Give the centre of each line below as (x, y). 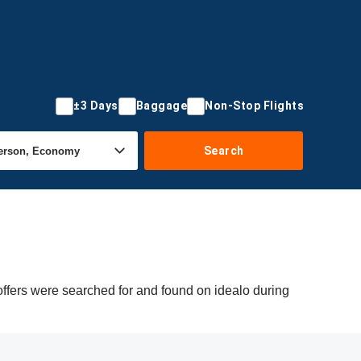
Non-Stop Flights (254, 106)
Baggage (161, 106)
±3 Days (96, 106)
